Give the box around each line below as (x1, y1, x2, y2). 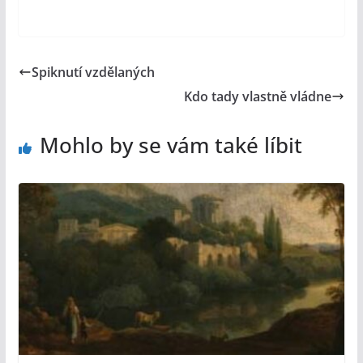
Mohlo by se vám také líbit (39, 130, 302, 160)
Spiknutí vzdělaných (31, 63, 155, 82)
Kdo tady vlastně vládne (184, 88, 332, 106)
